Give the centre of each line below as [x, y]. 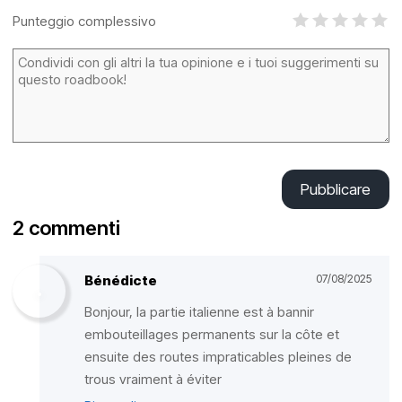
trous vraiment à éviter [153, 379]
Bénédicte [121, 280]
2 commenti [66, 228]
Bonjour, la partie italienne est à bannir [199, 312]
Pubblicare [336, 189]
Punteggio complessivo [84, 21]
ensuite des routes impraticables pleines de [218, 357]
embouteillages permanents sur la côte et [212, 334]
